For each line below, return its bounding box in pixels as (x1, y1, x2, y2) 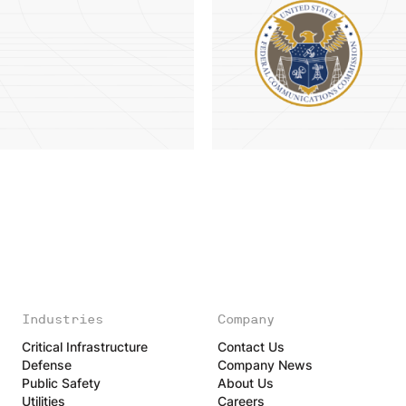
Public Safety (21, 375, 101, 391)
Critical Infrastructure (21, 339, 148, 354)
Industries (21, 310, 103, 327)
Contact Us (217, 339, 285, 354)
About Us (217, 375, 274, 391)
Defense (21, 357, 72, 372)
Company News (217, 357, 313, 372)
